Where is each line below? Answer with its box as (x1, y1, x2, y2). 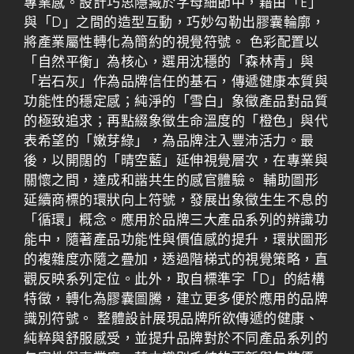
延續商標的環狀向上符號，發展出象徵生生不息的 (24, 190, 328, 209)
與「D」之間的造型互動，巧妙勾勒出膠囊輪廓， (24, 13, 325, 32)
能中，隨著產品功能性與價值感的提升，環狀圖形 (24, 230, 328, 249)
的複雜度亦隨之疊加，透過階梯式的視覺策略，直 (24, 250, 328, 269)
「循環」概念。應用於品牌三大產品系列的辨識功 (24, 210, 328, 229)
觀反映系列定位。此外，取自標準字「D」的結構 (24, 269, 325, 288)
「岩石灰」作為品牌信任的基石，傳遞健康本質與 (24, 72, 328, 91)
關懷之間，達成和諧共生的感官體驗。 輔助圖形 (24, 171, 318, 190)
